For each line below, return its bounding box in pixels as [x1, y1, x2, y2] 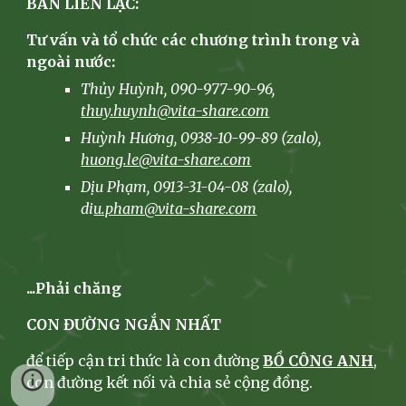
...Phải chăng [26, 279, 122, 297]
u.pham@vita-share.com [93, 199, 257, 217]
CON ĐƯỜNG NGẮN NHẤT [26, 315, 222, 333]
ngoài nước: [26, 53, 116, 71]
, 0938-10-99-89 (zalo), [174, 129, 322, 147]
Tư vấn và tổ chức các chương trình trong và [26, 31, 361, 49]
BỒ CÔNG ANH [263, 352, 374, 370]
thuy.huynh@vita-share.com [81, 101, 270, 120]
